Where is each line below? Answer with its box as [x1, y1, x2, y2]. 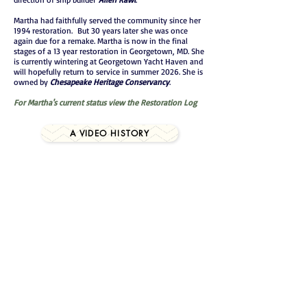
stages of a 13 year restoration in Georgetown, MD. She [14, 46, 204, 56]
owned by [14, 77, 50, 87]
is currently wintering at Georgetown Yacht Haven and [14, 56, 203, 66]
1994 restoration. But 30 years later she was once [14, 25, 188, 36]
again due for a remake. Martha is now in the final [14, 36, 188, 46]
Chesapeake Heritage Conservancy [50, 77, 169, 87]
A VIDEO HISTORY [69, 127, 150, 139]
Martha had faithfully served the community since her [14, 15, 201, 25]
